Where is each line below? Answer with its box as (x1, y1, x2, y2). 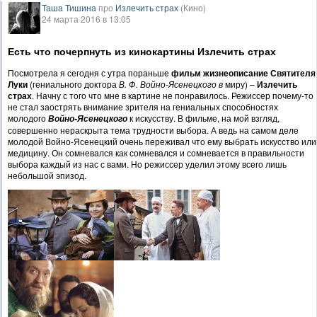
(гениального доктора (30, 78, 119, 91)
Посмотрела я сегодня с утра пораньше (8, 67, 171, 79)
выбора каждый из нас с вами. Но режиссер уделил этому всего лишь (8, 158, 287, 171)
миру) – (223, 78, 257, 91)
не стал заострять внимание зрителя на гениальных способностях (8, 100, 278, 113)
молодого (8, 112, 48, 125)
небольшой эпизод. (8, 169, 86, 182)
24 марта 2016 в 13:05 (42, 12, 131, 25)
